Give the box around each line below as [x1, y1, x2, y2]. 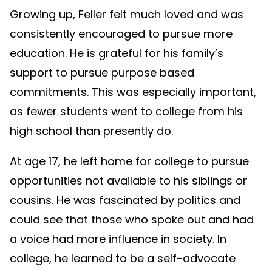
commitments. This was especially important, [10, 84, 256, 100]
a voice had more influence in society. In [10, 231, 226, 246]
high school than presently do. [10, 123, 173, 138]
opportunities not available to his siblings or [10, 172, 247, 188]
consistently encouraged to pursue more [10, 25, 233, 41]
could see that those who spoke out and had [10, 211, 254, 227]
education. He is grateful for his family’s [10, 45, 223, 61]
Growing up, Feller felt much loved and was [10, 6, 243, 22]
